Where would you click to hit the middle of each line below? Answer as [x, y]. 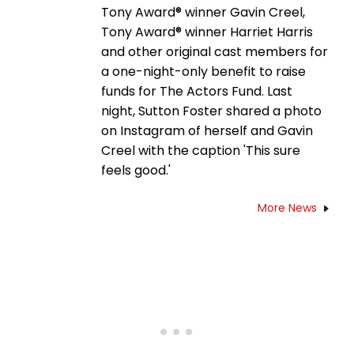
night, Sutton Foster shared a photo [211, 111]
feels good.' [136, 171]
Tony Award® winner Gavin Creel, [203, 13]
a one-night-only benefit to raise [203, 72]
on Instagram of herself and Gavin [207, 131]
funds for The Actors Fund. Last [197, 92]
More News [287, 208]
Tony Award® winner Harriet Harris [207, 32]
